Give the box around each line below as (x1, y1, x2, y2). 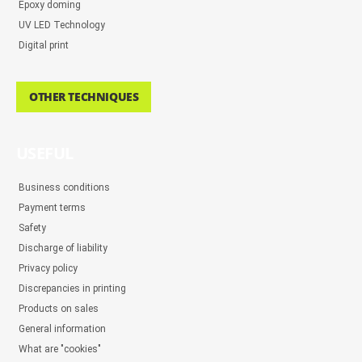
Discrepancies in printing (19, 283, 126, 295)
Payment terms (19, 202, 86, 214)
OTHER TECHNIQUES (29, 89, 139, 105)
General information (19, 323, 106, 335)
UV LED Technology (19, 19, 105, 32)
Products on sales (19, 303, 99, 315)
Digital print (19, 40, 69, 52)
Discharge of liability (19, 242, 107, 255)
